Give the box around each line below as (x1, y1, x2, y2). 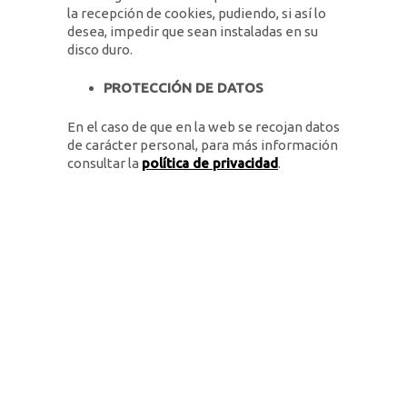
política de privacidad (142, 154, 278, 171)
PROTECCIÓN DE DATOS (104, 80, 263, 95)
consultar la (67, 154, 142, 171)
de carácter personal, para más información (67, 136, 338, 153)
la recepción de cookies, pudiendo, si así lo (67, 5, 326, 21)
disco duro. (67, 41, 133, 57)
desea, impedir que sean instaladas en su (67, 23, 318, 39)
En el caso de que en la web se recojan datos (67, 118, 340, 134)
